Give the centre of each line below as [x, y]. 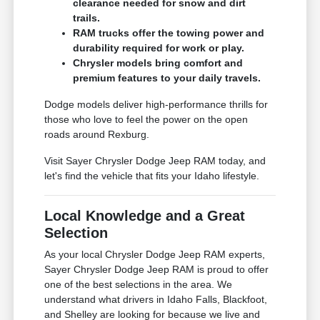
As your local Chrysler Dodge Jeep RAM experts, [155, 254]
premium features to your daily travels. [167, 77]
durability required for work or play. [159, 47]
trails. [87, 17]
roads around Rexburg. [97, 134]
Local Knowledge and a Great [145, 215]
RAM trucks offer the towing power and [169, 32]
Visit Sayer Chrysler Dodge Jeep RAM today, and [155, 160]
